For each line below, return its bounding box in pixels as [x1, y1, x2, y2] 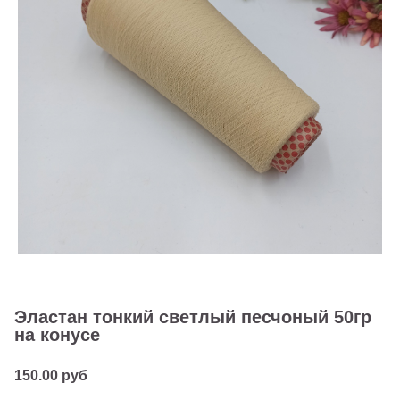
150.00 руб [14, 367, 87, 383]
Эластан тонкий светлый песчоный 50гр [14, 306, 371, 327]
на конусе [14, 324, 100, 345]
